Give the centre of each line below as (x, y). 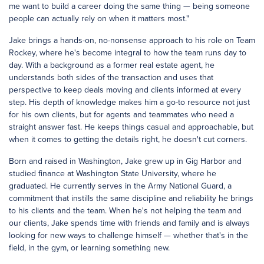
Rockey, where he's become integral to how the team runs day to (128, 53)
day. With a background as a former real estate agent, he (112, 65)
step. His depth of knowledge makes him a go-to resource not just (129, 102)
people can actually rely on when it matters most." (99, 19)
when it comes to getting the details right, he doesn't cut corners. (128, 139)
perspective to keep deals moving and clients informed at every (125, 90)
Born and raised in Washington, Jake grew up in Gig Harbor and (125, 161)
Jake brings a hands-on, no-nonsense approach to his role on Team (132, 40)
